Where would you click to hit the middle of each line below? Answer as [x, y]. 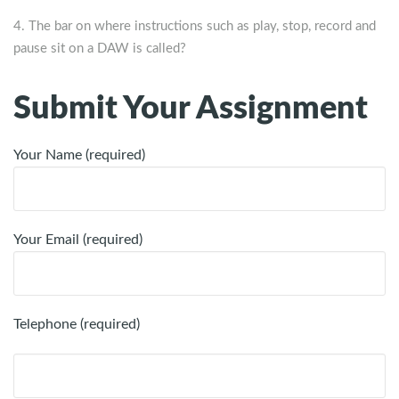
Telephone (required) [77, 325]
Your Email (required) [78, 240]
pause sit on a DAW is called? [102, 49]
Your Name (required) [79, 155]
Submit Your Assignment [191, 109]
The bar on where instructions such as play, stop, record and [202, 27]
